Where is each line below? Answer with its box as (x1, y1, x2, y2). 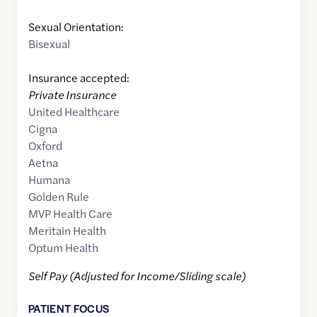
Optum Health (28, 239, 98, 256)
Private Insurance (28, 86, 116, 103)
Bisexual (28, 35, 70, 52)
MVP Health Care (28, 205, 113, 222)
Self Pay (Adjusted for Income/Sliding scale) (28, 267, 246, 284)
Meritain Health (28, 222, 106, 239)
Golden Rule (28, 188, 89, 205)
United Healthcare (28, 103, 120, 120)
